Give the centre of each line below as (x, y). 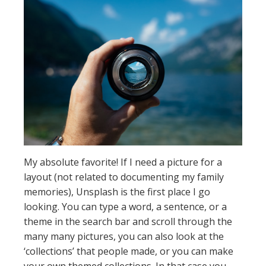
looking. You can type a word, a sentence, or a (125, 207)
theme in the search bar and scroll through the (128, 221)
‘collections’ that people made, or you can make (129, 251)
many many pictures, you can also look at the (124, 236)
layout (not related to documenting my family (124, 177)
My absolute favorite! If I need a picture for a (123, 162)
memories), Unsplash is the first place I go (117, 192)
